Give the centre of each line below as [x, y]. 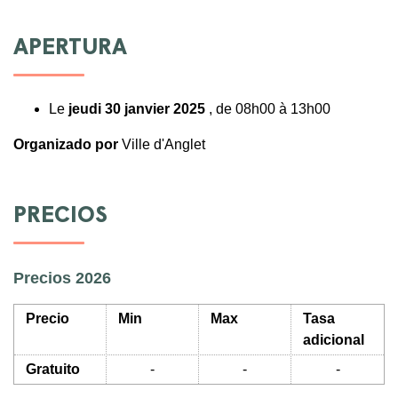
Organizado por [68, 145]
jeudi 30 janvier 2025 [137, 109]
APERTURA [70, 49]
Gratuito [52, 370]
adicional [333, 340]
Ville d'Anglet [163, 145]
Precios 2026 [62, 279]
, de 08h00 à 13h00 [268, 109]
